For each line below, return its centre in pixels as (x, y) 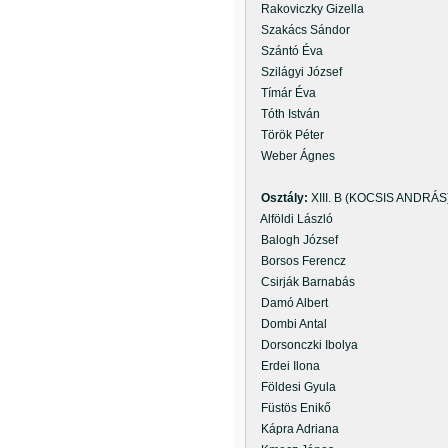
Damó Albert (288, 303)
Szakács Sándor (299, 30)
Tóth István (284, 114)
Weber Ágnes (292, 156)
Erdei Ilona (284, 366)
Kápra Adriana (294, 429)
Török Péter (286, 135)
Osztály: (286, 198)
